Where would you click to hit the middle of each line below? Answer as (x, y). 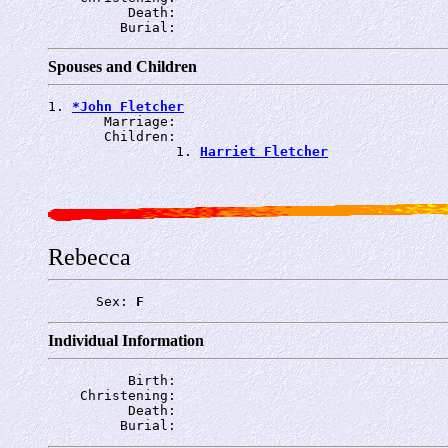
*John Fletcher (128, 106)
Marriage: (116, 121)
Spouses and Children (122, 66)
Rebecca (89, 256)
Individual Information (126, 340)
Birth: (116, 380)
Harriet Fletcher (264, 151)
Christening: (116, 395)
